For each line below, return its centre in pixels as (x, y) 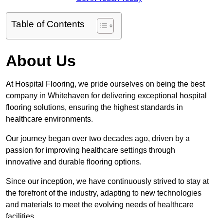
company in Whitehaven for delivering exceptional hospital (106, 96)
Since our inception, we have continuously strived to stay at (107, 182)
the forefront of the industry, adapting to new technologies (104, 193)
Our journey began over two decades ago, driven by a (98, 139)
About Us (41, 61)
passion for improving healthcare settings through (91, 150)
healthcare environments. (49, 119)
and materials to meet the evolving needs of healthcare (100, 205)
